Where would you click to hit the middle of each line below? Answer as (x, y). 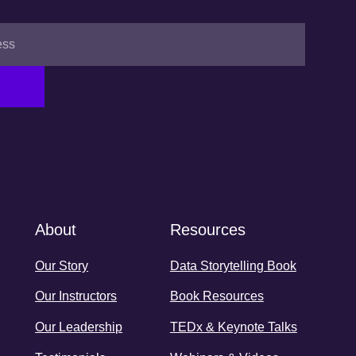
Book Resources (217, 296)
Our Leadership (79, 327)
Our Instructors (76, 296)
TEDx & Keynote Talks (233, 327)
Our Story (62, 265)
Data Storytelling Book (233, 265)
